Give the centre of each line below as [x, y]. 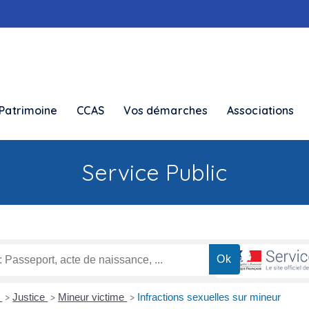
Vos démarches [166, 110]
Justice [30, 297]
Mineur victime [93, 297]
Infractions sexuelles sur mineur [209, 297]
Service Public [154, 172]
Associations [261, 110]
